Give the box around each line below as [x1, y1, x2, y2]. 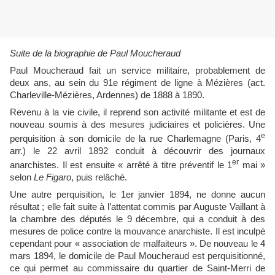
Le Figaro [34, 172, 71, 182]
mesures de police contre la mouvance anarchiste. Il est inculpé [10, 226, 265, 236]
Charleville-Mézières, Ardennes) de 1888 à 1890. [10, 90, 204, 101]
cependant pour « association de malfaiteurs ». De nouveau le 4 [10, 238, 265, 249]
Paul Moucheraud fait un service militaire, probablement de [10, 66, 265, 76]
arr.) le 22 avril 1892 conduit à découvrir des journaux [10, 146, 265, 157]
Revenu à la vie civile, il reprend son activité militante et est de [10, 107, 265, 118]
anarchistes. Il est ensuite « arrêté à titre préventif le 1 [10, 160, 232, 170]
